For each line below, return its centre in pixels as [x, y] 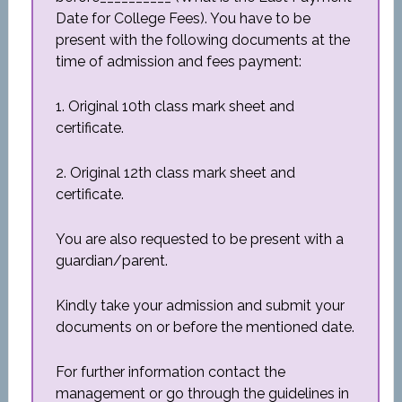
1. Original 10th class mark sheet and [175, 106]
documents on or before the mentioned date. [205, 327]
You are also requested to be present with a [199, 239]
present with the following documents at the [202, 40]
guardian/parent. [111, 261]
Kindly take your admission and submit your [200, 306]
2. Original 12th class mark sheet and [175, 173]
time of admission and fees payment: [178, 61]
